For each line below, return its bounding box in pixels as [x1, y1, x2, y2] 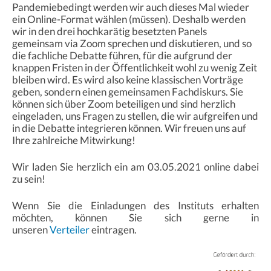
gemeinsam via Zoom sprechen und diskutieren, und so [12, 36, 252, 50]
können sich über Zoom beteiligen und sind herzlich [12, 97, 235, 110]
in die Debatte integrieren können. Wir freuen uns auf [12, 121, 246, 134]
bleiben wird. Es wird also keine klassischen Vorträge [12, 73, 243, 86]
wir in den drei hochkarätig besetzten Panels [12, 24, 207, 38]
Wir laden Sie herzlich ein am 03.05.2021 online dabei [12, 160, 259, 173]
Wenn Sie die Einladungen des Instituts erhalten [12, 198, 259, 212]
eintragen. [90, 223, 137, 236]
